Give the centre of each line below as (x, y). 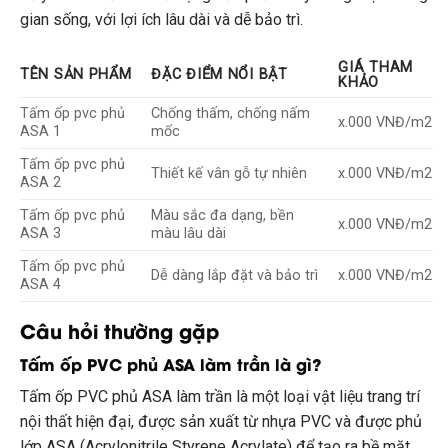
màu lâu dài (189, 233)
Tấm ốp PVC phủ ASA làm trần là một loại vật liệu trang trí (220, 397)
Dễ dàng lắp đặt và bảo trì (235, 275)
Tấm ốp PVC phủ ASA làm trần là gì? (170, 364)
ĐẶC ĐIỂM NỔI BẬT (219, 74)
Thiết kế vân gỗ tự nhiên (229, 173)
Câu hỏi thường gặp (119, 329)
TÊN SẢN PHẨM (76, 74)
